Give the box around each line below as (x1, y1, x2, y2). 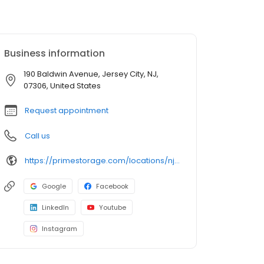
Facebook (96, 181, 128, 192)
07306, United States (24, 80, 101, 92)
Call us (25, 130, 50, 142)
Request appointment (25, 105, 108, 117)
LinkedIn (42, 203, 69, 213)
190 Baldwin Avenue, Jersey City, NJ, (24, 68, 159, 80)
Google (42, 181, 66, 192)
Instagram (42, 224, 77, 234)
